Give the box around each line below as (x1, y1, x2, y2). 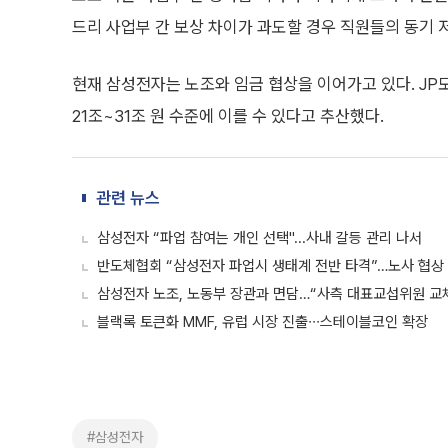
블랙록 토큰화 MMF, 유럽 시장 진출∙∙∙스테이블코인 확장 (97, 313, 428, 331)
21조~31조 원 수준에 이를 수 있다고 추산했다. (72, 106, 384, 126)
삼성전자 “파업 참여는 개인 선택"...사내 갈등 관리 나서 (97, 229, 422, 247)
